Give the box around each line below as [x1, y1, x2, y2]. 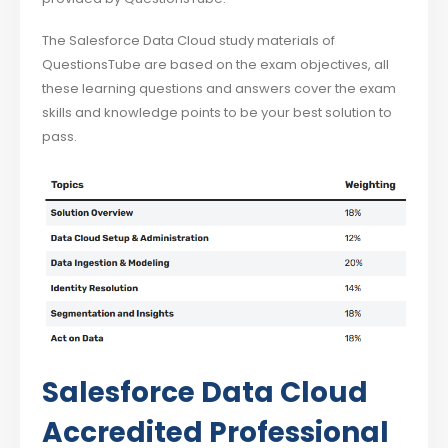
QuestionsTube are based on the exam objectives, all [42, 55, 390, 75]
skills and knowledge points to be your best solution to [42, 103, 393, 123]
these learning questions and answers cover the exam [42, 79, 397, 99]
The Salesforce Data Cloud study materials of [42, 31, 336, 51]
